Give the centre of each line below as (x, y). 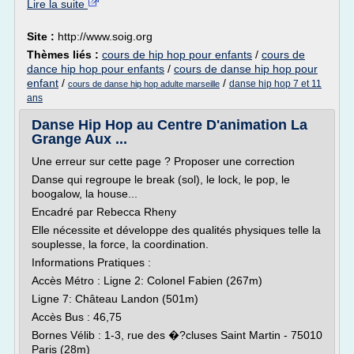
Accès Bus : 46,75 (77, 317)
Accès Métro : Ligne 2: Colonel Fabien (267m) (147, 281)
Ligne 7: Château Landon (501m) (115, 299)
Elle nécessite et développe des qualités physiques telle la (176, 230)
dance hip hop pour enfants (96, 69)
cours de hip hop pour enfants (177, 55)
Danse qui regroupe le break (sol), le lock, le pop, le (161, 179)
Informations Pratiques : (91, 262)
